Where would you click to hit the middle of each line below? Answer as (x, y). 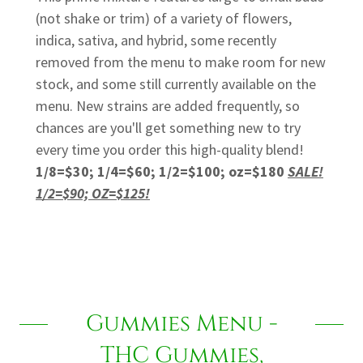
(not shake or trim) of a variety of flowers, (164, 19)
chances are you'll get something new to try (168, 128)
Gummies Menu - (181, 324)
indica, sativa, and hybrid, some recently (156, 41)
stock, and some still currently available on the (176, 84)
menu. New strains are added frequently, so (168, 106)
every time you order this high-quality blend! (170, 150)
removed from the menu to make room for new (181, 62)
